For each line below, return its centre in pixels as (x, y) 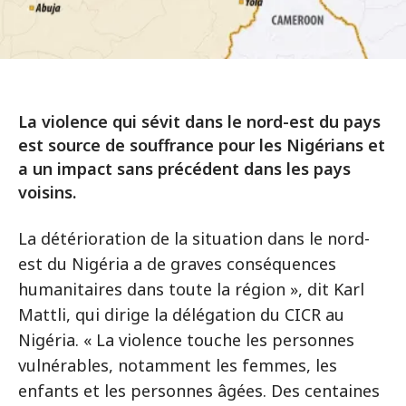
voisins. (47, 192)
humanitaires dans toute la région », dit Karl (191, 289)
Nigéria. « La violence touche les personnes (186, 340)
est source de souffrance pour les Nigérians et (202, 145)
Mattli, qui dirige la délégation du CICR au (181, 314)
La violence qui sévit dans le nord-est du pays (199, 121)
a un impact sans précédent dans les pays (184, 169)
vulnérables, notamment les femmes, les (178, 365)
